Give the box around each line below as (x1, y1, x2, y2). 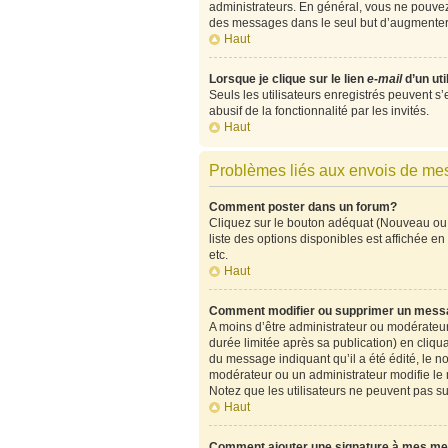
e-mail (366, 72, 402, 86)
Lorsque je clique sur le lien (208, 72, 367, 86)
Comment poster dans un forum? (208, 200, 397, 214)
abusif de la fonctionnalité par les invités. (208, 104, 429, 118)
